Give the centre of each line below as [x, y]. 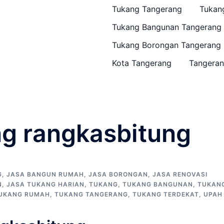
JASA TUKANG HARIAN [45, 184]
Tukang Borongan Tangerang [166, 45]
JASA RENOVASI [180, 174]
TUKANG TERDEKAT [166, 194]
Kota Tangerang [142, 63]
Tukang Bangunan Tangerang [167, 27]
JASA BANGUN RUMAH [45, 174]
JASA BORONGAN [118, 174]
